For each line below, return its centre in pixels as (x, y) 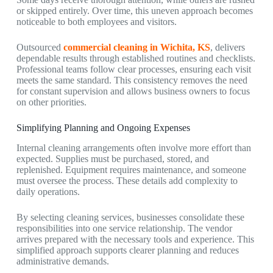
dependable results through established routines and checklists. (136, 58)
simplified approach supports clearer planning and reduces (127, 250)
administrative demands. (62, 261)
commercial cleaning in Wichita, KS (136, 47)
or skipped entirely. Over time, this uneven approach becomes (134, 10)
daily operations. (48, 191)
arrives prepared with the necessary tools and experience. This (135, 239)
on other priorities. (51, 102)
